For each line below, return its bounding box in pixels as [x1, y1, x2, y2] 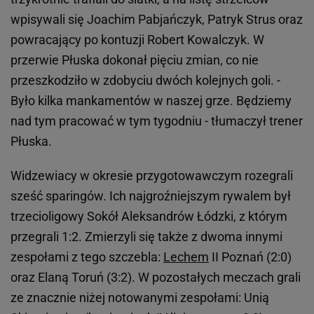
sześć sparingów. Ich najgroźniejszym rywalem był [11, 189, 291, 204]
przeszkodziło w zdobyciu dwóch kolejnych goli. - [11, 73, 280, 88]
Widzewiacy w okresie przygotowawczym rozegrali [11, 168, 293, 184]
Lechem [163, 250, 209, 265]
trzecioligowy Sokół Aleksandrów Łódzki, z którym [11, 209, 287, 224]
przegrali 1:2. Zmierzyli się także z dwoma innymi [11, 229, 282, 245]
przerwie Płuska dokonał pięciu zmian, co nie [11, 53, 259, 68]
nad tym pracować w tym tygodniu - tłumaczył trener [11, 114, 303, 129]
